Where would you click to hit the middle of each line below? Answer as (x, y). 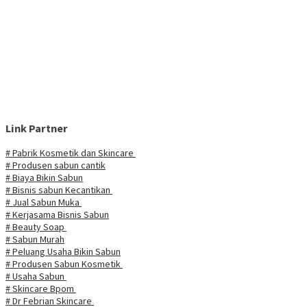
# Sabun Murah (35, 239)
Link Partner (37, 128)
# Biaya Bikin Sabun (44, 177)
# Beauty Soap (36, 226)
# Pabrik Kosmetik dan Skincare (71, 152)
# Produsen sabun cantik (56, 165)
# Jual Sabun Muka (44, 202)
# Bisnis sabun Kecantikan (59, 189)
